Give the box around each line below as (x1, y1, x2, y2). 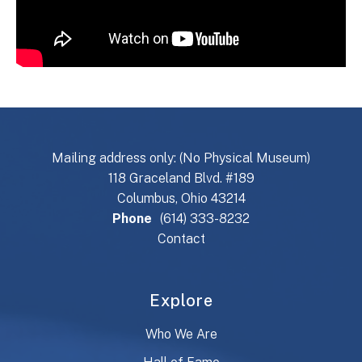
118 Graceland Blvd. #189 (107, 170, 255, 187)
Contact (157, 231, 205, 247)
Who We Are (145, 326, 217, 343)
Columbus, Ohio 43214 (116, 191, 246, 207)
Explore (149, 291, 213, 311)
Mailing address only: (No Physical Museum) (52, 150, 310, 166)
